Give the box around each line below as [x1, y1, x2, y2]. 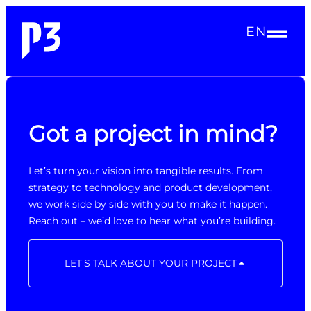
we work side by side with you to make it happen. [28, 198, 267, 211]
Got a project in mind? [28, 120, 278, 147]
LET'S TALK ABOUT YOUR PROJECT [64, 257, 237, 270]
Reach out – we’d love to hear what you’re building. [28, 215, 276, 228]
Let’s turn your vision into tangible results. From [28, 165, 263, 178]
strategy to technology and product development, [28, 181, 272, 194]
